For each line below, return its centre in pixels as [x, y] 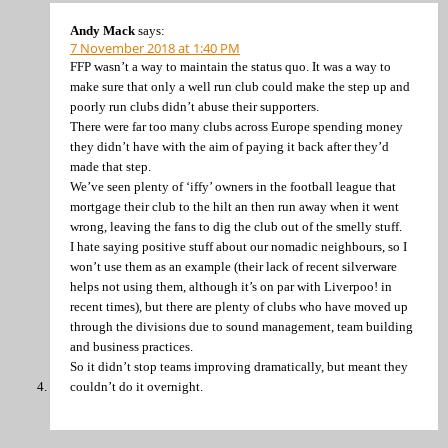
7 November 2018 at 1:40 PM [155, 47]
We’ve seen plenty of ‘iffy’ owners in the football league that [233, 186]
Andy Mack [102, 30]
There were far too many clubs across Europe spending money [236, 126]
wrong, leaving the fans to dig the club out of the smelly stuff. [236, 226]
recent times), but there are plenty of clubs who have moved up [239, 306]
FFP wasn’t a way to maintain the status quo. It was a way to [230, 66]
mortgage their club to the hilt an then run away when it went [234, 206]
